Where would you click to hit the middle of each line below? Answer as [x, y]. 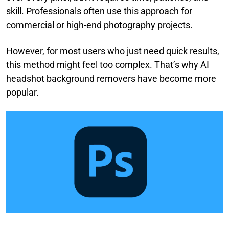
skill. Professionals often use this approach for [99, 11]
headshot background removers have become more [111, 78]
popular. [22, 92]
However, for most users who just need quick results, [113, 51]
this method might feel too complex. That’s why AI [108, 65]
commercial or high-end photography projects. [99, 25]
